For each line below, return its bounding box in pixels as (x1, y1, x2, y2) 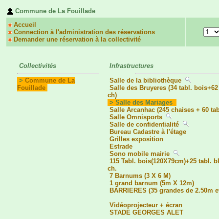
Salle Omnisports (109, 113, 162, 121)
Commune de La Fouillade (15, 7, 95, 15)
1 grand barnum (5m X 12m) (109, 179, 194, 187)
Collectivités (17, 62, 58, 69)
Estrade (109, 143, 132, 151)
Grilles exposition (109, 135, 163, 143)
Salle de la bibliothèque (109, 77, 181, 85)
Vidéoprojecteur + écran (109, 201, 182, 209)
